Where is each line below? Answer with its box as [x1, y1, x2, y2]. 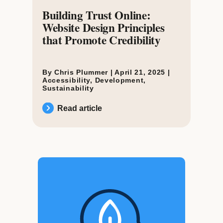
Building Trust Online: [42, 6, 151, 23]
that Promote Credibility [42, 31, 161, 48]
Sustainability [42, 84, 94, 92]
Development [95, 76, 144, 84]
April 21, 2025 [114, 68, 168, 76]
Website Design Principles [42, 18, 165, 36]
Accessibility [42, 76, 91, 84]
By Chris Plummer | [42, 68, 115, 76]
